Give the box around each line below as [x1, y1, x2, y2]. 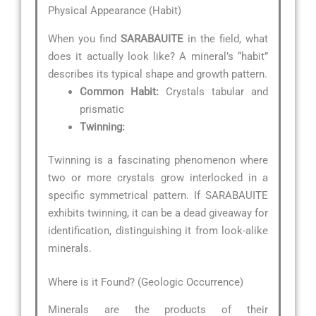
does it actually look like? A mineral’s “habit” [48, 49, 268, 63]
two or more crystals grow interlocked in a [48, 171, 268, 185]
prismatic [80, 102, 124, 116]
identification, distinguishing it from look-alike [48, 224, 268, 238]
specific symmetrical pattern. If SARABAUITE [48, 189, 268, 202]
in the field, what [183, 32, 268, 45]
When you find [48, 32, 121, 45]
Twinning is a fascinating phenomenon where [48, 154, 268, 167]
